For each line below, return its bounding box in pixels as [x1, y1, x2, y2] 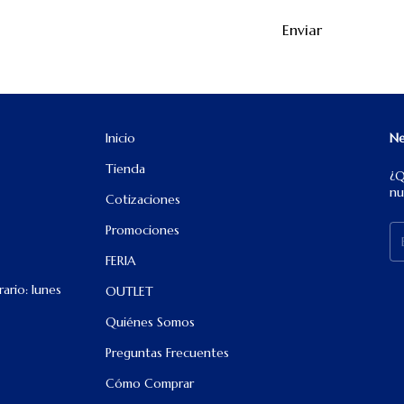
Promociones [106, 222, 180, 239]
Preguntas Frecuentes [106, 344, 230, 362]
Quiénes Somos [106, 314, 196, 331]
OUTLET [106, 283, 154, 300]
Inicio [106, 130, 136, 147]
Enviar [281, 21, 322, 40]
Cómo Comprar [106, 375, 195, 392]
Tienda [106, 161, 146, 178]
